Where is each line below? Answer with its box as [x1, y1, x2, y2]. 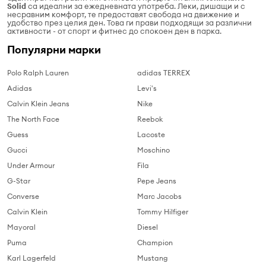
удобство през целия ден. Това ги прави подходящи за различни [7, 17, 252, 27]
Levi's [137, 83, 157, 93]
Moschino [137, 145, 170, 154]
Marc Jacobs [137, 191, 182, 201]
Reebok [137, 114, 163, 123]
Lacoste [137, 129, 165, 139]
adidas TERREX [137, 68, 190, 77]
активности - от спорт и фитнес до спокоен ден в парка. [7, 26, 221, 36]
